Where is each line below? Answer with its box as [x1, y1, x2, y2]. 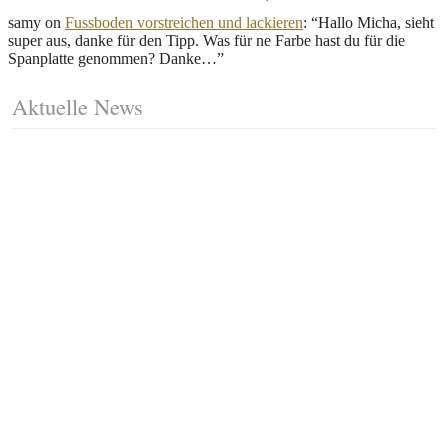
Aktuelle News [12, 90, 143, 121]
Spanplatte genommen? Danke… [8, 49, 217, 67]
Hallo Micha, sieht [318, 13, 434, 31]
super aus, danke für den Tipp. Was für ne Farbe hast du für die [8, 31, 405, 49]
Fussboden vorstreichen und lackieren [65, 13, 303, 31]
